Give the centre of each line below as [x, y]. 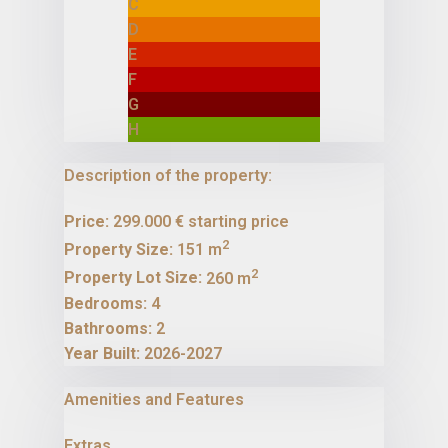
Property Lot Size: [133, 278]
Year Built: [102, 353]
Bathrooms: [108, 328]
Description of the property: [168, 175]
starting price [238, 222]
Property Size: [118, 250]
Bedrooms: [105, 303]
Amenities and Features [154, 400]
